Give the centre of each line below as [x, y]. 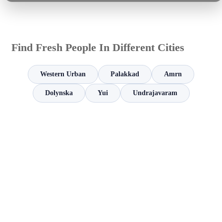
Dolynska [59, 93]
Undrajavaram [155, 93]
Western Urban [63, 74]
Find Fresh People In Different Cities [98, 48]
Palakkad [125, 74]
